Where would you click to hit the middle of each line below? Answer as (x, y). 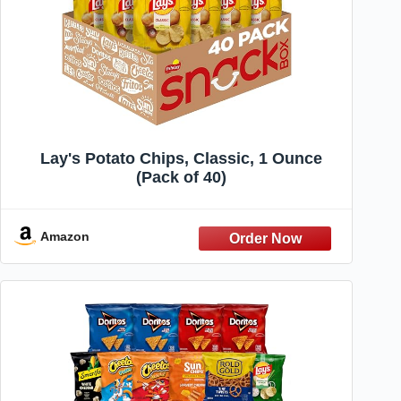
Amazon (65, 236)
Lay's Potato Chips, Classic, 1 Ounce (181, 158)
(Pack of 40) (181, 177)
